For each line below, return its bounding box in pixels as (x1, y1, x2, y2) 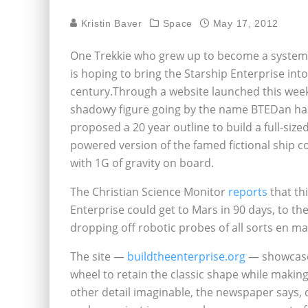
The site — (70, 249, 127, 264)
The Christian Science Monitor (70, 184, 228, 199)
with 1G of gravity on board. (70, 155, 214, 170)
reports (228, 184, 267, 199)
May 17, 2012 (212, 18, 279, 29)
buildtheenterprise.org (127, 249, 245, 264)
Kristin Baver (78, 18, 142, 29)
